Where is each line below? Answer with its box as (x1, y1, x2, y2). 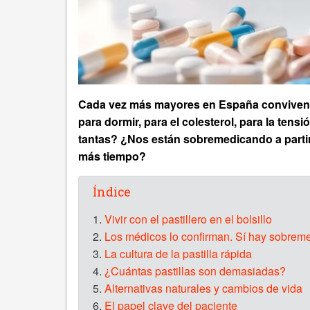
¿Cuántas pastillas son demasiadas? (104, 263, 286, 280)
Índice (93, 184, 130, 201)
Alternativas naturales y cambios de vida (104, 280, 302, 297)
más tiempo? (78, 148, 146, 165)
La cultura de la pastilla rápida (104, 246, 252, 262)
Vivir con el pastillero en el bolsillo (104, 211, 272, 228)
